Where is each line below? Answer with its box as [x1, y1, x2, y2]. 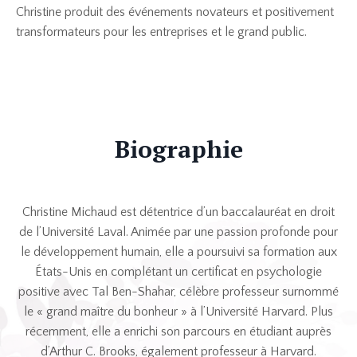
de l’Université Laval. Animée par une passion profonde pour [19, 224, 338, 239]
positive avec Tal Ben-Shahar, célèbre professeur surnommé [18, 284, 339, 299]
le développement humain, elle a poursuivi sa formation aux [20, 244, 337, 259]
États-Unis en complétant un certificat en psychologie [35, 264, 322, 279]
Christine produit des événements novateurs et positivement [16, 4, 334, 19]
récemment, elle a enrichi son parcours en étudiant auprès [25, 324, 331, 339]
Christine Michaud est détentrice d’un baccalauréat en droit [22, 204, 335, 219]
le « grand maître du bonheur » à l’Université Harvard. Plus [24, 304, 333, 319]
